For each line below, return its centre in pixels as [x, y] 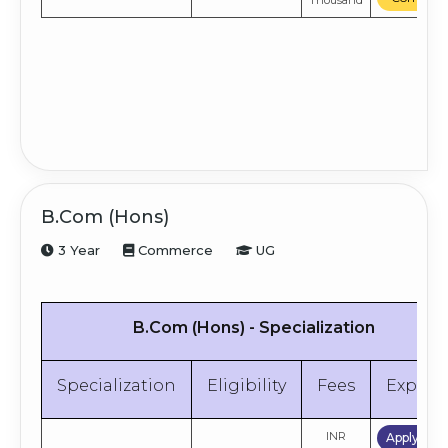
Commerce [173, 250]
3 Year [77, 250]
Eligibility [246, 386]
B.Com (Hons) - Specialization [253, 328]
